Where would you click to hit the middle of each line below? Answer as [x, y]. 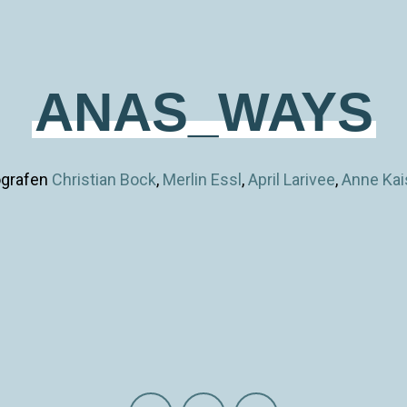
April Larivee [291, 179]
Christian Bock [104, 179]
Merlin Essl [202, 179]
